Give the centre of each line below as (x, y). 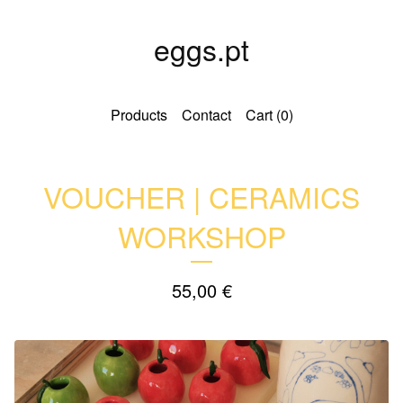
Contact (206, 115)
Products (139, 115)
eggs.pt (201, 49)
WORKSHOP (201, 236)
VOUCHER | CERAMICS (201, 196)
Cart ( (263, 115)
